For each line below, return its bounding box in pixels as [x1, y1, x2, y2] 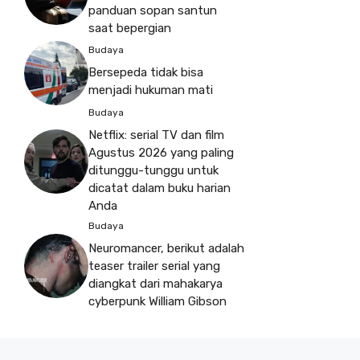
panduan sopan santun [88, 2, 217, 18]
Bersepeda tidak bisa [88, 65, 203, 80]
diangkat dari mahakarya [88, 276, 223, 291]
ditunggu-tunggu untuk [88, 162, 219, 178]
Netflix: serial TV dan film [88, 127, 224, 142]
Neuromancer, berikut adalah [88, 240, 244, 256]
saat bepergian [88, 20, 171, 35]
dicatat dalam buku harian [88, 180, 231, 195]
